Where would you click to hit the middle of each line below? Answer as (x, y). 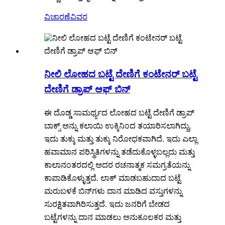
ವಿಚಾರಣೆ (57, 17)
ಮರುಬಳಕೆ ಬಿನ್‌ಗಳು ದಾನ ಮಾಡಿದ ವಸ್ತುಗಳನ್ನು (113, 191)
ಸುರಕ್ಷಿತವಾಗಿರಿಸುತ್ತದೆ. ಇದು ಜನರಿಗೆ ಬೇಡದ (107, 204)
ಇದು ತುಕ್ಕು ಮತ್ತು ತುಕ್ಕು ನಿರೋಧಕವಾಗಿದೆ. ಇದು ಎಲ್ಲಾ (121, 139)
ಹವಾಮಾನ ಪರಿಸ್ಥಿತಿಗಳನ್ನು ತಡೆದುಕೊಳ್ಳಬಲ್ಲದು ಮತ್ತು (120, 152)
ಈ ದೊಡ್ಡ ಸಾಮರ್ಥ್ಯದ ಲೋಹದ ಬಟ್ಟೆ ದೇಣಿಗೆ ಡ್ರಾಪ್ (119, 113)
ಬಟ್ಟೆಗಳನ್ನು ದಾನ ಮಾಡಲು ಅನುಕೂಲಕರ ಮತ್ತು (113, 217)
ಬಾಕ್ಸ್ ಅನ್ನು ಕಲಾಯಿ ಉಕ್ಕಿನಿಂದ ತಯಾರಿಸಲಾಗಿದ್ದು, (118, 126)
